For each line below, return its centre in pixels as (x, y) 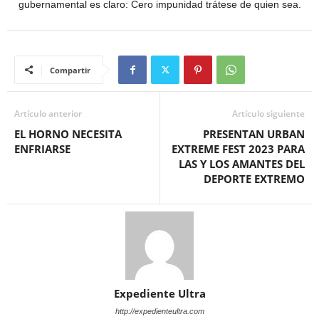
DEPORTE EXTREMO (254, 179)
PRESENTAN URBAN (254, 134)
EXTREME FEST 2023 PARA (238, 149)
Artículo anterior (48, 114)
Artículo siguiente (268, 114)
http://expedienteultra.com (159, 312)
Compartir (70, 70)
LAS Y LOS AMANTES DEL (242, 164)
